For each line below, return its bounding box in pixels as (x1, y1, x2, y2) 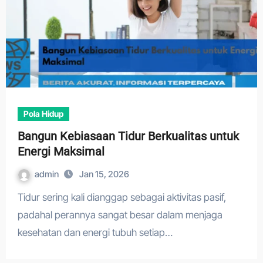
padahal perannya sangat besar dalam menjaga (17, 209, 222, 221)
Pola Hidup (23, 109, 63, 119)
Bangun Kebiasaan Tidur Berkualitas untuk (17, 129, 239, 143)
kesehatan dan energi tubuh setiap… (17, 227, 173, 238)
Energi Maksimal (17, 144, 104, 159)
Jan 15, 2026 (79, 168, 129, 180)
